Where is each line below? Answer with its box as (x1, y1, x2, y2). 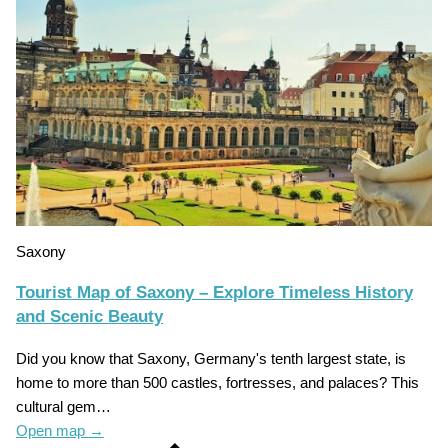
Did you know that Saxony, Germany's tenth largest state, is (15, 350, 406, 367)
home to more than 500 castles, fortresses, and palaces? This (15, 374, 419, 391)
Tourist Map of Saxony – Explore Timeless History (15, 283, 413, 303)
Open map (15, 422, 89, 439)
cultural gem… (15, 398, 111, 415)
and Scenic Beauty (15, 307, 163, 327)
